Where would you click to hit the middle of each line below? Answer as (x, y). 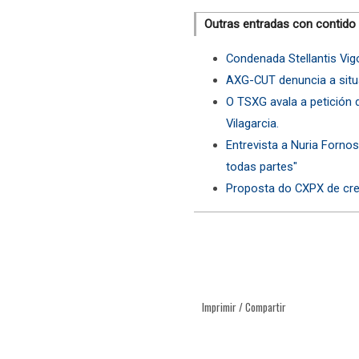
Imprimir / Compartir (244, 307)
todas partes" (262, 167)
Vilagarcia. (252, 124)
